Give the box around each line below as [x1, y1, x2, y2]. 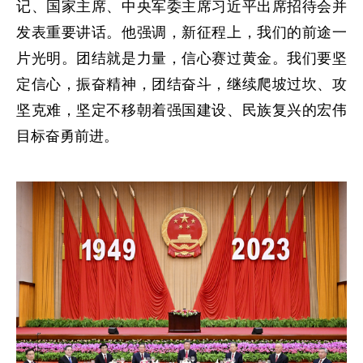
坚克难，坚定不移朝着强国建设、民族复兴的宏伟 [16, 102, 347, 119]
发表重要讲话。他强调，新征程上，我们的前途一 [16, 24, 347, 41]
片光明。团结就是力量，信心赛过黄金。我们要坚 [16, 50, 347, 67]
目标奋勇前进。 [16, 128, 118, 145]
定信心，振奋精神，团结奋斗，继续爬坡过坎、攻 [16, 76, 347, 93]
